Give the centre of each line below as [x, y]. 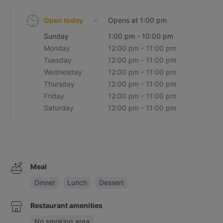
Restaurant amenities [66, 205]
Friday [54, 96]
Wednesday [63, 72]
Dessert [111, 182]
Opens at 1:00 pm [138, 20]
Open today [64, 20]
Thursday [59, 84]
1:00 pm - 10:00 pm [141, 36]
